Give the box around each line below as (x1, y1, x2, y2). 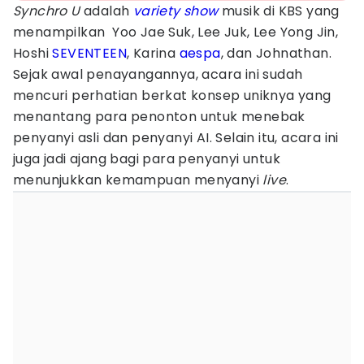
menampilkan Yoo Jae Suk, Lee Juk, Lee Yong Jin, (13, 23, 339, 41)
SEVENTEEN (52, 44, 128, 63)
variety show (132, 2, 219, 20)
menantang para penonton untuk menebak (13, 107, 305, 126)
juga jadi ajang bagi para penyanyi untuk (13, 149, 280, 168)
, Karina (127, 44, 180, 63)
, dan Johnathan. (220, 44, 332, 63)
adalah (80, 2, 130, 20)
